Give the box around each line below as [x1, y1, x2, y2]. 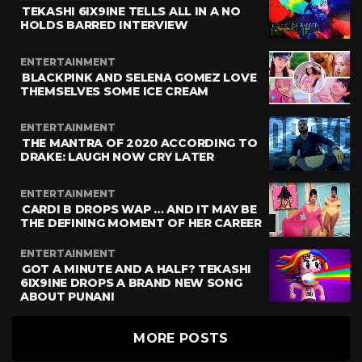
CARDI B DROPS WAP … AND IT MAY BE [22, 201, 257, 217]
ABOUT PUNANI [20, 288, 115, 304]
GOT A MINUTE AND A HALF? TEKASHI [22, 261, 252, 276]
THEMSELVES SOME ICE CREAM [20, 83, 209, 99]
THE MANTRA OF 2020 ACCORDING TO [22, 136, 258, 151]
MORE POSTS [133, 330, 229, 346]
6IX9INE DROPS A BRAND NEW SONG [20, 275, 242, 290]
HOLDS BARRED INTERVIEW [20, 17, 188, 32]
